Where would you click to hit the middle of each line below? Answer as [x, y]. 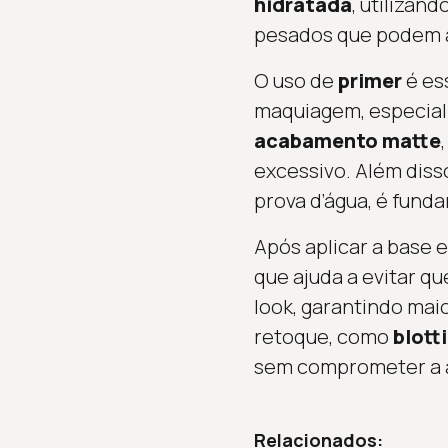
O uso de [295, 81]
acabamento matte [347, 141]
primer [369, 81]
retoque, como [323, 337]
